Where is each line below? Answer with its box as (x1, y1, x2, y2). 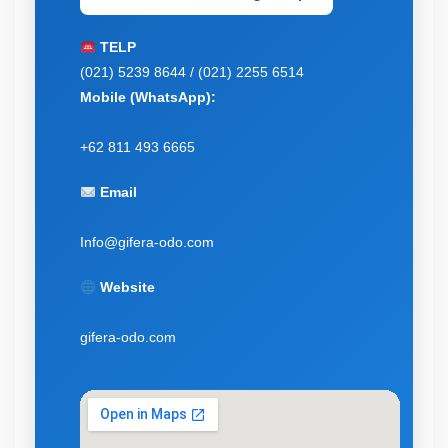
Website (95, 279, 155, 296)
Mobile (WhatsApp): (80, 89, 216, 106)
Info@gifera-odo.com (80, 234, 214, 251)
